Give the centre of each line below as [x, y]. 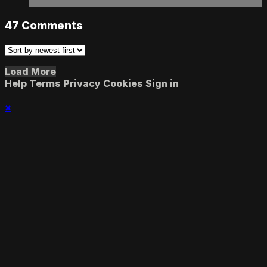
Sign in [162, 83]
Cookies [124, 83]
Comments [52, 25]
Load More [30, 71]
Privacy [83, 83]
